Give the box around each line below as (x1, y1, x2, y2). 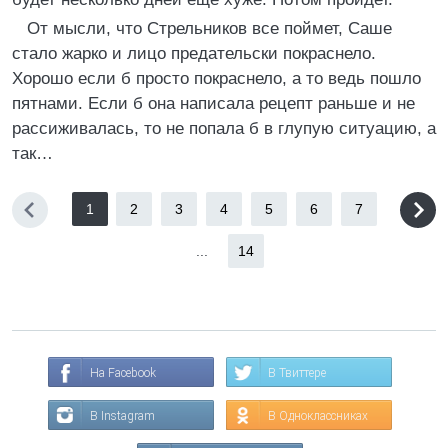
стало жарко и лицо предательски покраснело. (12, 44, 376, 63)
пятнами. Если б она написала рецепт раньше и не (12, 94, 415, 113)
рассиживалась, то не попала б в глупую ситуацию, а (12, 119, 436, 138)
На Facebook (90, 366, 156, 380)
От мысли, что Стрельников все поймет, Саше (27, 19, 392, 38)
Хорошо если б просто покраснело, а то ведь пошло (12, 69, 421, 88)
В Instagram (90, 409, 155, 423)
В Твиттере (268, 366, 326, 380)
